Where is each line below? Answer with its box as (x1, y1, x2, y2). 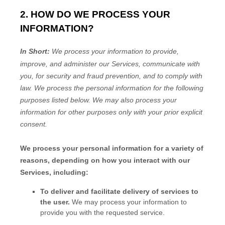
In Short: (20, 47, 52, 56)
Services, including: (20, 168, 88, 177)
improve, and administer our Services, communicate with (20, 60, 200, 68)
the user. (40, 198, 72, 206)
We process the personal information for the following (32, 84, 203, 92)
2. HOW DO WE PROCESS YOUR (20, 9, 170, 20)
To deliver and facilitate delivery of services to (40, 187, 198, 196)
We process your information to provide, (52, 47, 179, 56)
